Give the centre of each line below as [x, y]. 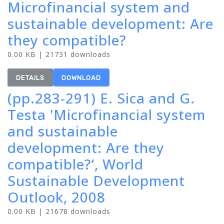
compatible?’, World [75, 164]
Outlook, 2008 [56, 197]
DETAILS [30, 77]
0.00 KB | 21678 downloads [59, 211]
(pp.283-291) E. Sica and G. [101, 98]
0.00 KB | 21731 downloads [59, 54]
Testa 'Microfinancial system [106, 114]
